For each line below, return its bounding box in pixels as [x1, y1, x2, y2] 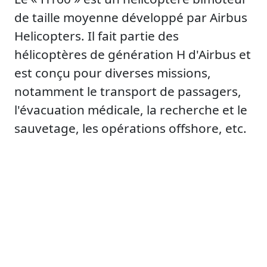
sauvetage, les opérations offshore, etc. [14, 120, 247, 137]
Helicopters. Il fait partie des [14, 27, 179, 45]
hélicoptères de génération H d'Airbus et [14, 46, 251, 63]
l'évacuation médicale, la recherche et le [14, 101, 247, 119]
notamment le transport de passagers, [14, 83, 241, 100]
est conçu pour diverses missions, [14, 64, 211, 82]
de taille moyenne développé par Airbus [14, 9, 247, 26]
